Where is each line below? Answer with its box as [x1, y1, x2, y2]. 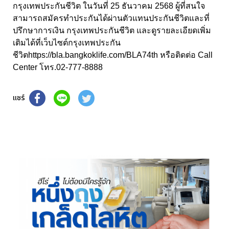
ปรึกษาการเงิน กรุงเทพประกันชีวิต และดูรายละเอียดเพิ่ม [13, 26, 211, 35]
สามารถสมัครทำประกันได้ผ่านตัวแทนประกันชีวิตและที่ [13, 14, 210, 23]
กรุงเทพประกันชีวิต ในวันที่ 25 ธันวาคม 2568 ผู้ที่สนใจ [13, 2, 205, 11]
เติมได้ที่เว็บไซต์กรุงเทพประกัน [13, 38, 121, 48]
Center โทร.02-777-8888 [13, 63, 103, 72]
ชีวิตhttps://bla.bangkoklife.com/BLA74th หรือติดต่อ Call [13, 51, 213, 60]
